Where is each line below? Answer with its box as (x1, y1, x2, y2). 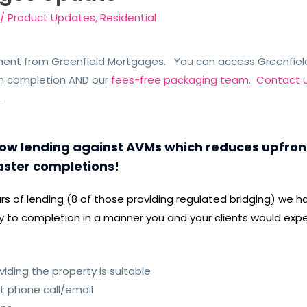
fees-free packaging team (108, 73, 249, 87)
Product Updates (8, 10, 96, 25)
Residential (100, 10, 157, 25)
